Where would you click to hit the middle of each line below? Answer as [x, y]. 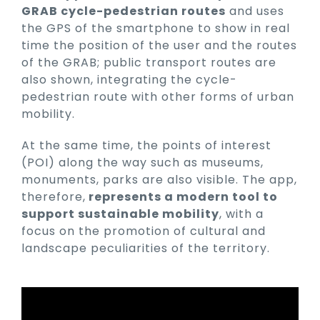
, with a [241, 214]
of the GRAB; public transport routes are [149, 63]
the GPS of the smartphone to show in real [156, 29]
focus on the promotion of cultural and [144, 231]
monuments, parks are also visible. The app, [159, 180]
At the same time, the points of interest [146, 146]
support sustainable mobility [120, 214]
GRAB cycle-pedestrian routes [124, 11]
